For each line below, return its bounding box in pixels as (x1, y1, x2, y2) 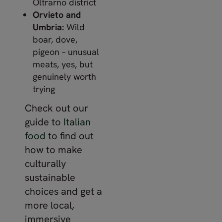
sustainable (25, 171, 75, 184)
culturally (25, 157, 66, 170)
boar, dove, (33, 33, 77, 45)
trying (33, 83, 55, 95)
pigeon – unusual (33, 46, 99, 57)
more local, (25, 199, 74, 212)
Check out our (25, 102, 88, 114)
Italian (63, 115, 91, 128)
